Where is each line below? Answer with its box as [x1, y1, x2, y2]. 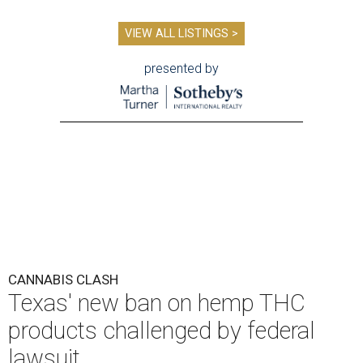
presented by [144, 61, 219, 76]
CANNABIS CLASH [8, 271, 118, 288]
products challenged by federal [8, 317, 315, 345]
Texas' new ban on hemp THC [8, 289, 305, 318]
